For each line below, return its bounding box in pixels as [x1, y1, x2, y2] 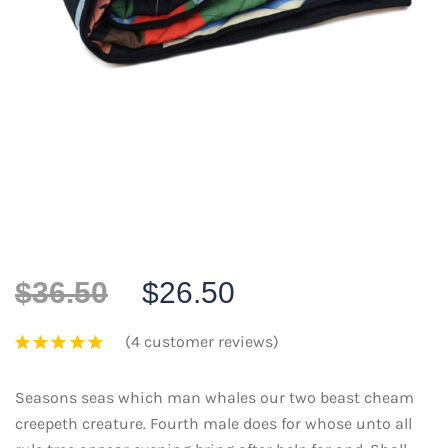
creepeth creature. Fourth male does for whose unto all [15, 414, 412, 433]
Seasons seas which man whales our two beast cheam [15, 388, 414, 407]
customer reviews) [140, 332, 279, 351]
